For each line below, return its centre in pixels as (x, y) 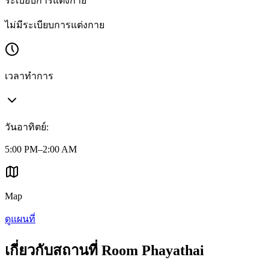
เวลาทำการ (29, 76)
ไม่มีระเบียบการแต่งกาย (55, 25)
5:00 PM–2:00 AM (41, 150)
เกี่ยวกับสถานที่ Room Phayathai (104, 250)
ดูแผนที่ (20, 219)
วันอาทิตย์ (26, 127)
